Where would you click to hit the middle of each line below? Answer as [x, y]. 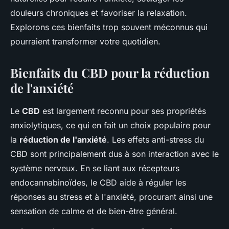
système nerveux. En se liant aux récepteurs [95, 168]
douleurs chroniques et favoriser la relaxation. [99, 13]
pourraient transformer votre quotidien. [85, 41]
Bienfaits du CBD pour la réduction [110, 73]
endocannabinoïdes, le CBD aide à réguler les [98, 182]
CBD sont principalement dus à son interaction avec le [114, 154]
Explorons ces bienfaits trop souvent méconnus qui [109, 27]
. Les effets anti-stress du [155, 140]
